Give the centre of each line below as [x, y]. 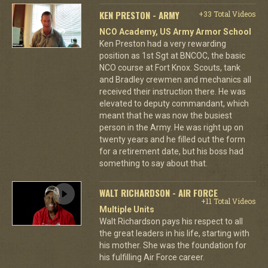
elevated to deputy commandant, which [174, 103]
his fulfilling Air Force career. [152, 257]
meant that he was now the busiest [165, 115]
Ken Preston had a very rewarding [162, 43]
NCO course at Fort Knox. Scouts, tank [170, 67]
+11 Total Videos [228, 201]
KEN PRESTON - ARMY [139, 15]
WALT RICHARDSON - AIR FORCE [158, 192]
